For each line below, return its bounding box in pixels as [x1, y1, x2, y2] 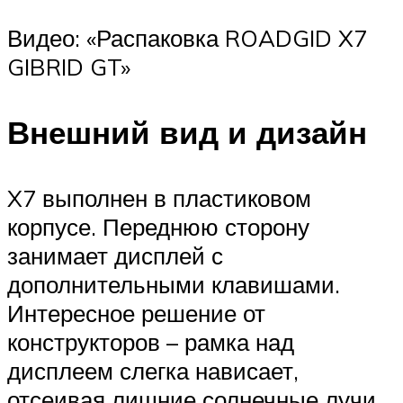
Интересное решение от [7, 299, 265, 328]
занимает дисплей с [7, 241, 223, 271]
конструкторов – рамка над [7, 327, 294, 357]
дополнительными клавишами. [7, 270, 340, 300]
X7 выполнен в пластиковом [7, 184, 311, 213]
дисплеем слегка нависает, [7, 356, 299, 386]
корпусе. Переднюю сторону [7, 212, 309, 242]
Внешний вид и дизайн [7, 112, 367, 152]
